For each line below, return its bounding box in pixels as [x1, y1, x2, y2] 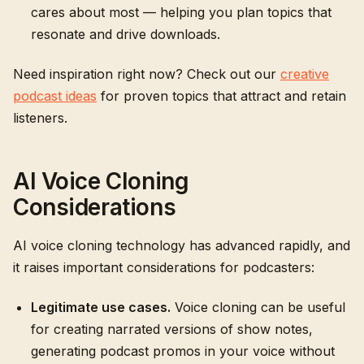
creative [280, 66, 329, 82]
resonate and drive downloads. [31, 26, 220, 42]
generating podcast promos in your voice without [31, 343, 335, 359]
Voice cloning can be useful [171, 299, 345, 315]
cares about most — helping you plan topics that [31, 4, 331, 20]
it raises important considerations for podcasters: [13, 259, 314, 275]
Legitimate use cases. [31, 299, 171, 315]
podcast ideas [13, 88, 97, 104]
